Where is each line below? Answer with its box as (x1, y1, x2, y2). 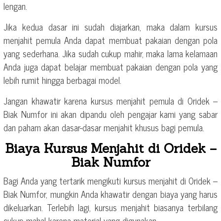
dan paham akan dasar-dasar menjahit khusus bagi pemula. (3, 119, 204, 135)
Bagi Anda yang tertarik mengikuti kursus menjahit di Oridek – (3, 173, 218, 188)
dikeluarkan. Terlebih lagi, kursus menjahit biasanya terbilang (3, 199, 218, 215)
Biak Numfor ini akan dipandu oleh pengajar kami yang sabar (3, 106, 218, 121)
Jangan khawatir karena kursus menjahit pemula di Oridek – (3, 93, 218, 108)
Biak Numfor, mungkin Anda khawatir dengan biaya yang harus (3, 186, 218, 201)
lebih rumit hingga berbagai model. (3, 72, 121, 87)
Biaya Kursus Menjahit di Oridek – (4, 140, 217, 156)
